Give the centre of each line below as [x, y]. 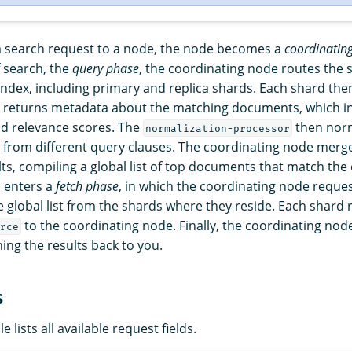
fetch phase [87, 186]
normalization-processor [217, 128]
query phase [106, 68]
